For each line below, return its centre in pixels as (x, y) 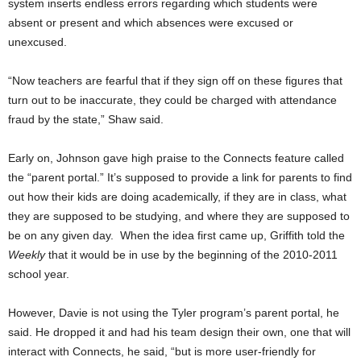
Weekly (28, 254)
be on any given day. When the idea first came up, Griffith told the (176, 235)
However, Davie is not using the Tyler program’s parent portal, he (174, 312)
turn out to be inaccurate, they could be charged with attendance (172, 100)
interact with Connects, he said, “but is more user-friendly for (162, 351)
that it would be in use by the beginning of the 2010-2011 (193, 254)
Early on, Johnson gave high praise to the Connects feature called (176, 158)
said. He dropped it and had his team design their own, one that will (179, 332)
